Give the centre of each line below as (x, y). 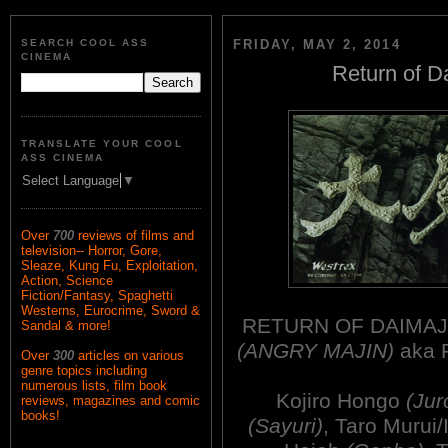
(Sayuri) (285, 425)
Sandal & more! (66, 326)
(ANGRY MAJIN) (315, 350)
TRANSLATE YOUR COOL (102, 143)
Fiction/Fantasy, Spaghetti (97, 296)
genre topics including (84, 371)
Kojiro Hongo (341, 400)
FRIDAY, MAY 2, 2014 (317, 45)
